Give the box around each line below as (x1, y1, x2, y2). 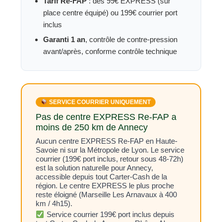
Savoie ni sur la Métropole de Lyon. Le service (36, 146, 185, 154)
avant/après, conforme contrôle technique (43, 47, 177, 55)
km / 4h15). (36, 199, 73, 208)
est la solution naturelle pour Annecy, (36, 164, 154, 172)
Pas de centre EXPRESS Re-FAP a (36, 112, 177, 122)
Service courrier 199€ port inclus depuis (44, 210, 174, 219)
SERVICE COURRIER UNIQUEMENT (48, 99, 151, 106)
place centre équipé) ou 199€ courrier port (43, 8, 178, 17)
